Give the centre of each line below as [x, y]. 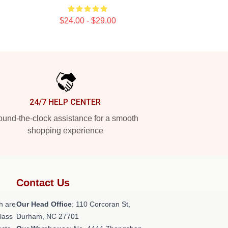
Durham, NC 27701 [48, 216]
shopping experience [65, 131]
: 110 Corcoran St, [101, 204]
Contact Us [43, 183]
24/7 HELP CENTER [65, 102]
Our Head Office [44, 204]
